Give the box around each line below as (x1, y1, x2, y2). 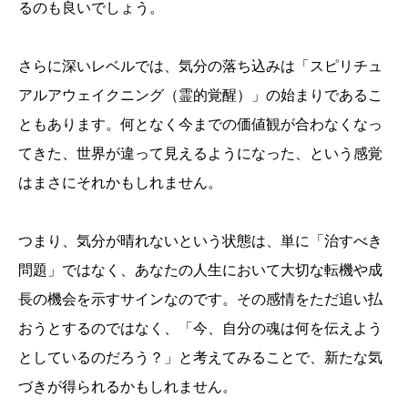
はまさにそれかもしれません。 (18, 175, 222, 191)
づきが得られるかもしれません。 (18, 379, 237, 395)
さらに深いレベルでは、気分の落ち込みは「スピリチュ (18, 58, 382, 75)
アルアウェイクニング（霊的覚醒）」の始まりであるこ (18, 87, 382, 104)
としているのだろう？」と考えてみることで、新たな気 (18, 350, 382, 366)
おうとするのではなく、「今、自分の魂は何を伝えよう (18, 321, 382, 337)
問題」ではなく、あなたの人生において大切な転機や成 (18, 262, 382, 279)
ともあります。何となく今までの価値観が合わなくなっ (18, 117, 382, 133)
